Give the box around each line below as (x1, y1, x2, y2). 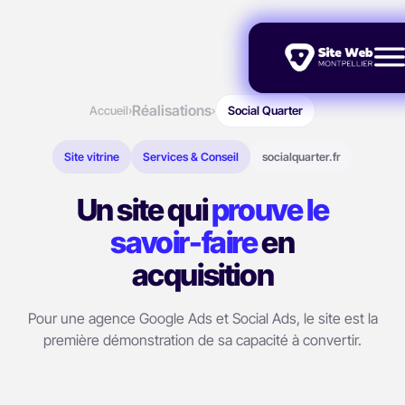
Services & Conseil (143, 150, 239, 164)
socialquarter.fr (262, 150, 341, 164)
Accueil (89, 103, 128, 118)
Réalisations (132, 101, 212, 119)
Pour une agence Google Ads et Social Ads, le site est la (27, 309, 378, 327)
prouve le (211, 192, 329, 228)
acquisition (131, 257, 274, 293)
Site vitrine (64, 150, 119, 164)
